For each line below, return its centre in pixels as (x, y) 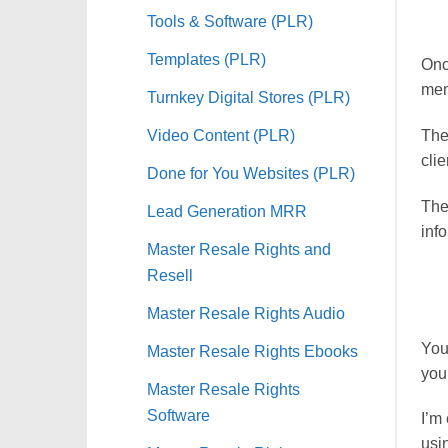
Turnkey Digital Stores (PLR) (248, 96)
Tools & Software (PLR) (230, 20)
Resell (170, 274)
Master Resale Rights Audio (246, 312)
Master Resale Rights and (239, 248)
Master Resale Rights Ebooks (252, 350)
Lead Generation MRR (227, 210)
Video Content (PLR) (221, 134)
